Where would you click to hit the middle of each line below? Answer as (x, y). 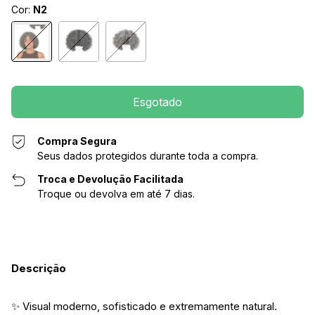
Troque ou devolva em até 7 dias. (116, 193)
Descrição (39, 268)
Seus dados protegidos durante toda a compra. (148, 155)
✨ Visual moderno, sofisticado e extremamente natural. (144, 306)
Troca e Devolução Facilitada (111, 179)
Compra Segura (77, 141)
